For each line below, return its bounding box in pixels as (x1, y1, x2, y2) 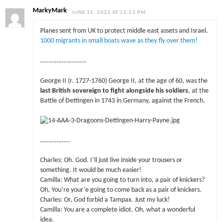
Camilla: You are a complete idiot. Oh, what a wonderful (40, 207, 195, 214)
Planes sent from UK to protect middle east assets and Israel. (40, 28, 208, 35)
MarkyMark (33, 7, 67, 14)
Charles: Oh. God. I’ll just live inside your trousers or (40, 157, 182, 164)
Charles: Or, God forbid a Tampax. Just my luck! (40, 197, 170, 204)
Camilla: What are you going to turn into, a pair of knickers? (40, 177, 205, 184)
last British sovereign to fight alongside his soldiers (40, 87, 188, 94)
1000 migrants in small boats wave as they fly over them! (40, 38, 198, 45)
